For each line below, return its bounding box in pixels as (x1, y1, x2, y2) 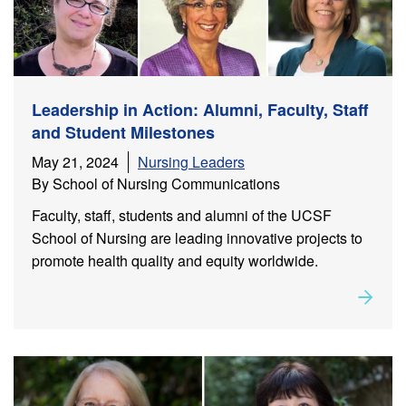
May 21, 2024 (32, 150, 119, 172)
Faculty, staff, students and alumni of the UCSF (32, 204, 332, 226)
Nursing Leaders (138, 150, 245, 172)
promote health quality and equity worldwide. (32, 249, 322, 271)
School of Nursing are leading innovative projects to (32, 227, 362, 248)
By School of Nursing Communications (32, 172, 280, 194)
